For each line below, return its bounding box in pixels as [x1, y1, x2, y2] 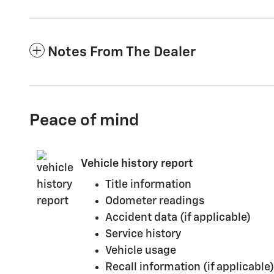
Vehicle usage [105, 245, 176, 257]
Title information [105, 179, 191, 191]
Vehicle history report [81, 158, 193, 169]
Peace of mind [29, 113, 139, 130]
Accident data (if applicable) [105, 212, 251, 224]
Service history [105, 229, 181, 240]
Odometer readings [105, 196, 204, 207]
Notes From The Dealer [48, 45, 196, 60]
